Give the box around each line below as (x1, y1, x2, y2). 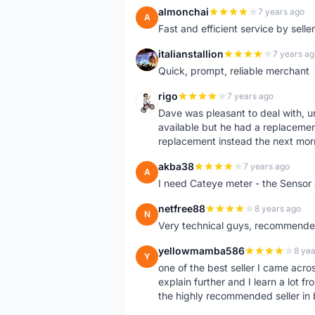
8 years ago (255, 203, 301, 214)
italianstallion (158, 48, 224, 60)
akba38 (158, 160, 194, 172)
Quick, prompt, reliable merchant (158, 65, 309, 77)
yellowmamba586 (158, 245, 245, 257)
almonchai (158, 6, 209, 18)
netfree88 (158, 202, 205, 214)
